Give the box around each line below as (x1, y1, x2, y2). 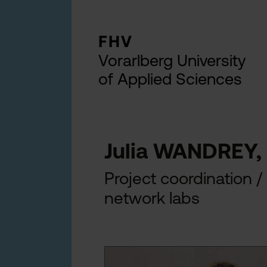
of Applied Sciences (98, 70, 242, 88)
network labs (104, 188, 200, 207)
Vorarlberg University (98, 51, 246, 70)
